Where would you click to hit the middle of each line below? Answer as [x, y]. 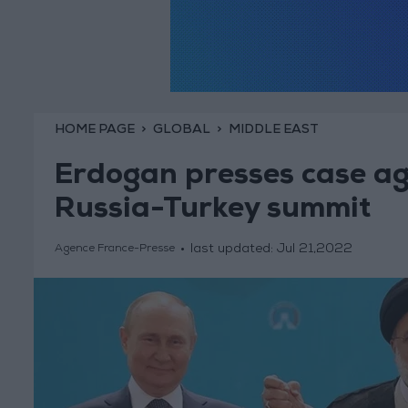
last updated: [233, 250]
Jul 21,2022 [314, 250]
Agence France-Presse [114, 250]
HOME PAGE [94, 130]
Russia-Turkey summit [212, 212]
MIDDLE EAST [273, 130]
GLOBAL [181, 130]
